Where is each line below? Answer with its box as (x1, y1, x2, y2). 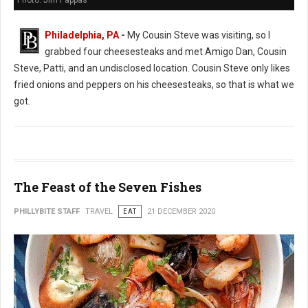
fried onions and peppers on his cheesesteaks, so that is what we (14, 79, 294, 91)
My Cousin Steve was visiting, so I (125, 30, 270, 41)
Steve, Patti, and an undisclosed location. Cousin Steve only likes (14, 63, 290, 74)
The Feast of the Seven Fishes (14, 179, 201, 196)
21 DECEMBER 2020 (147, 207, 215, 217)
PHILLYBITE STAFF (14, 207, 80, 217)
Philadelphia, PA (45, 30, 119, 41)
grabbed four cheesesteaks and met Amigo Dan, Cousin (45, 46, 287, 58)
